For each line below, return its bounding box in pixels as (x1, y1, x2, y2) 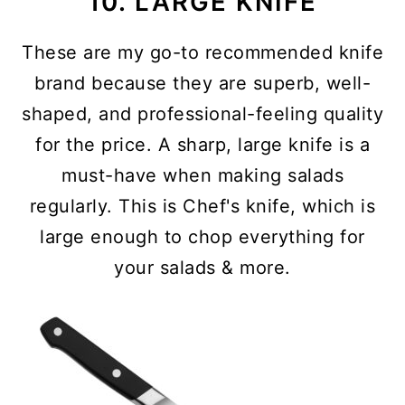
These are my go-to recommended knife (22, 42, 383, 63)
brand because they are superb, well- (34, 72, 371, 94)
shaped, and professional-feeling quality (22, 103, 383, 125)
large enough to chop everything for (40, 226, 365, 248)
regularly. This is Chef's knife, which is (29, 195, 376, 217)
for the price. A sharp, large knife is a (35, 134, 370, 155)
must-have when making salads (61, 165, 344, 186)
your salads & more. (114, 257, 291, 278)
